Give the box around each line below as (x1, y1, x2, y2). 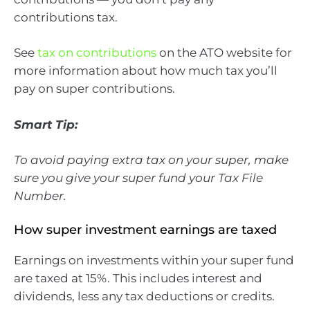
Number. (14, 189, 66, 203)
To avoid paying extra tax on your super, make (14, 153, 289, 167)
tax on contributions (37, 46, 156, 60)
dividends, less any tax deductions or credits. (14, 289, 275, 303)
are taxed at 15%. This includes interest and (14, 271, 262, 285)
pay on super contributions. (14, 82, 175, 96)
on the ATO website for (156, 46, 292, 60)
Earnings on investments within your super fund (14, 253, 294, 267)
